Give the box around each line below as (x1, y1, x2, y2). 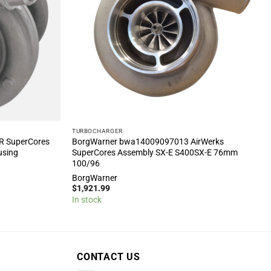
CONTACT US (77, 251, 140, 263)
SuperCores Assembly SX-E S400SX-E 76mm (72, 148, 238, 158)
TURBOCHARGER (72, 126, 123, 135)
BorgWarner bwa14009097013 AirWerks (72, 137, 224, 147)
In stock (72, 195, 102, 205)
